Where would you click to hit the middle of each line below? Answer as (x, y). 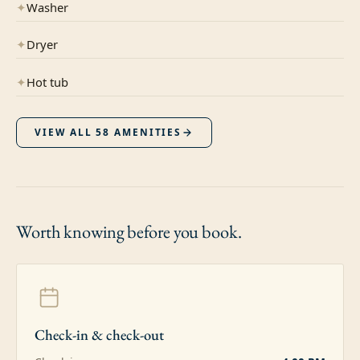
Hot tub (47, 82)
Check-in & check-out (100, 334)
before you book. (184, 231)
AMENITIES (146, 132)
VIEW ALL (65, 132)
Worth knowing (72, 231)
